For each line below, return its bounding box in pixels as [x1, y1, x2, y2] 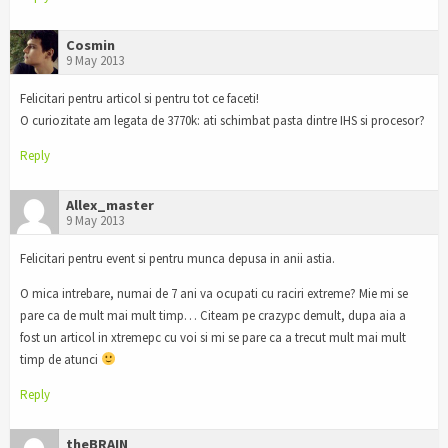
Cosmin [66, 36, 115, 55]
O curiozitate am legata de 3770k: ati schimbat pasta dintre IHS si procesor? [20, 112, 425, 130]
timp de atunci [20, 350, 101, 368]
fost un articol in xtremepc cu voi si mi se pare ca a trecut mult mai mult [20, 328, 406, 346]
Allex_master [66, 196, 154, 215]
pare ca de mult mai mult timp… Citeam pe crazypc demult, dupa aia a [20, 306, 406, 324]
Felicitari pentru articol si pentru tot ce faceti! [20, 90, 259, 108]
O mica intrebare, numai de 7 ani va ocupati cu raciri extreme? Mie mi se [20, 284, 408, 302]
